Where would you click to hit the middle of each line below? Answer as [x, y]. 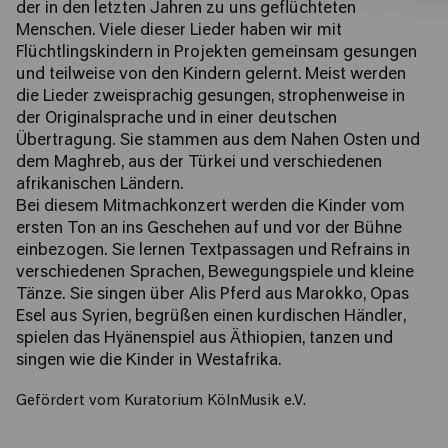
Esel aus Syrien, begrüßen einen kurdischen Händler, [211, 317]
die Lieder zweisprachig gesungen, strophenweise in [210, 97]
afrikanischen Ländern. [99, 185]
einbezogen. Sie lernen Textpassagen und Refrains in [213, 251]
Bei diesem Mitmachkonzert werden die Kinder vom [210, 207]
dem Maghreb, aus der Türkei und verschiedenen [199, 163]
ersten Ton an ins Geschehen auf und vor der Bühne [209, 229]
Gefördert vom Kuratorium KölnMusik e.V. [161, 401]
